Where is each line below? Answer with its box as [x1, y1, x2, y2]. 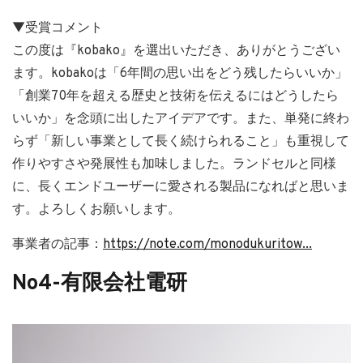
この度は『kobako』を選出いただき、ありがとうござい [12, 43, 340, 60]
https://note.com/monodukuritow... [103, 237, 312, 254]
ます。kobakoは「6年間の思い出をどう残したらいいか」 [12, 66, 348, 83]
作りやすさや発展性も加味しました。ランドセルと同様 [12, 156, 336, 173]
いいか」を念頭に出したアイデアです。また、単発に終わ [12, 111, 349, 128]
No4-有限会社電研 [12, 271, 187, 298]
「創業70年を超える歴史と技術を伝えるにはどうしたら [12, 88, 339, 105]
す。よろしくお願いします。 [12, 202, 181, 219]
